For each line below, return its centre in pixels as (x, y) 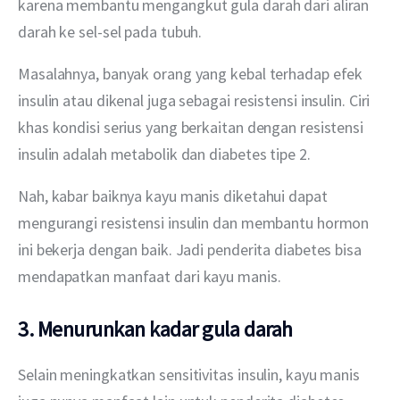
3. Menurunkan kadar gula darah (155, 329)
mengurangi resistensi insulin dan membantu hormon (196, 222)
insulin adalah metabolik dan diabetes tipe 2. (164, 154)
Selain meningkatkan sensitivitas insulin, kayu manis (191, 375)
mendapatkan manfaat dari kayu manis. (150, 276)
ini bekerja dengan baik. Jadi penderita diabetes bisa (192, 249)
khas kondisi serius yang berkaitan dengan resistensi (192, 127)
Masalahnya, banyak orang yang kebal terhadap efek (192, 73)
